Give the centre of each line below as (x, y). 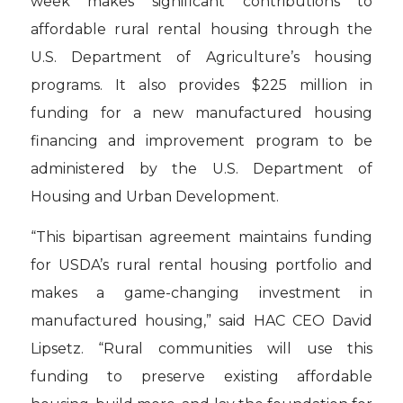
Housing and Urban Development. (154, 197)
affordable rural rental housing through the (201, 30)
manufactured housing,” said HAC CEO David (201, 320)
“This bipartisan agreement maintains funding (201, 237)
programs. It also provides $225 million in (201, 85)
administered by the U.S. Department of (201, 169)
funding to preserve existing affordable (201, 376)
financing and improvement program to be (201, 141)
